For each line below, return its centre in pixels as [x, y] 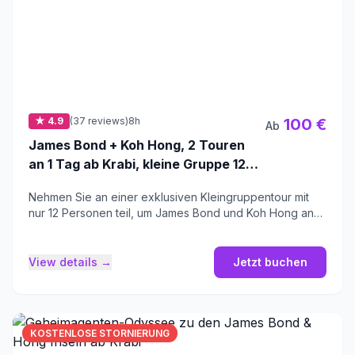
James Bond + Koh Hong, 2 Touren [137, 145]
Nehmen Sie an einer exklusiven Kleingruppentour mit [169, 197]
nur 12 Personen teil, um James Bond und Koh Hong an [171, 213]
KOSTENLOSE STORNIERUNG [100, 334]
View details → [70, 262]
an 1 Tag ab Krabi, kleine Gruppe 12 [137, 164]
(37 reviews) [99, 121]
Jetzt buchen [270, 262]
